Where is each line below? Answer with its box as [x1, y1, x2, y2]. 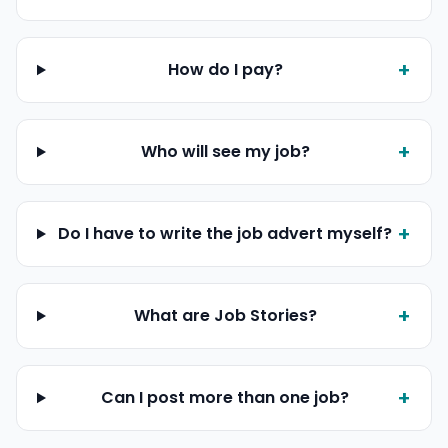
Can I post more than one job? [101, 386, 350, 409]
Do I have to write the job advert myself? [58, 222, 393, 245]
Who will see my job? [140, 140, 310, 163]
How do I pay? [167, 58, 283, 81]
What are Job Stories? [133, 304, 317, 327]
